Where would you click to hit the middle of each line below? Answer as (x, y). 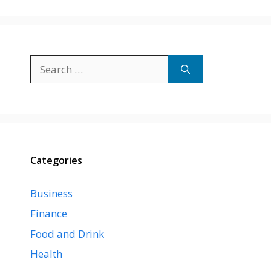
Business (51, 193)
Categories (56, 160)
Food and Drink (67, 233)
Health (46, 254)
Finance (49, 213)
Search (46, 62)
